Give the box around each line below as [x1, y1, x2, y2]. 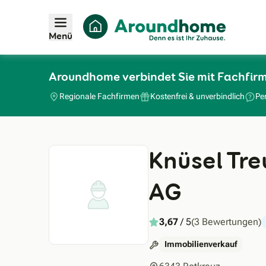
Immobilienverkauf [164, 239, 237, 249]
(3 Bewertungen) [191, 216, 261, 227]
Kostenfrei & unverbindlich [150, 91, 245, 102]
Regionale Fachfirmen [59, 91, 140, 102]
